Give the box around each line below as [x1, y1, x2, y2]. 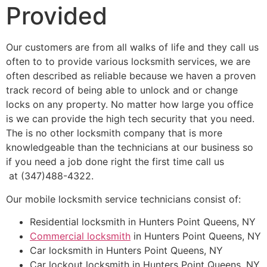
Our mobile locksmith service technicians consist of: [6, 193, 241, 205]
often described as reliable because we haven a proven [6, 70, 256, 82]
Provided [6, 1, 107, 31]
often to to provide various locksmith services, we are [6, 55, 250, 68]
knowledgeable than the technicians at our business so [6, 141, 253, 154]
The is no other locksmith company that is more [6, 127, 222, 139]
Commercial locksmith [30, 230, 131, 243]
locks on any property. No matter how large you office [6, 98, 253, 111]
